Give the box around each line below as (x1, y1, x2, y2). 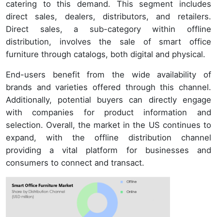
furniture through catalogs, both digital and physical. (6, 49, 205, 60)
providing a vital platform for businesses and (6, 145, 211, 155)
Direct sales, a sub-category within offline (6, 24, 211, 34)
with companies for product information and (6, 108, 211, 118)
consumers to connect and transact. (6, 158, 144, 168)
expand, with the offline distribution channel (6, 133, 211, 143)
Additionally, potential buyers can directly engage (6, 95, 211, 105)
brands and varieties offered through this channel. (6, 82, 211, 93)
